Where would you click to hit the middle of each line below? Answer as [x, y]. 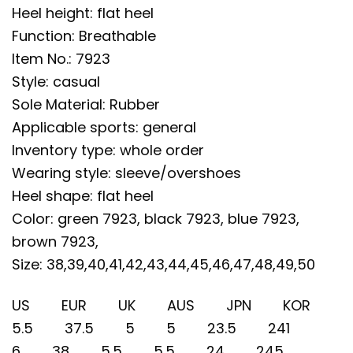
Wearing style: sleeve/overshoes [126, 173]
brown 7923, [55, 241]
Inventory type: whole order [108, 150]
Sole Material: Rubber [86, 104]
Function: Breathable [84, 35]
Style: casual [56, 81]
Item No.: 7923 [61, 58]
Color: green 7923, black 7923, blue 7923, [156, 218]
